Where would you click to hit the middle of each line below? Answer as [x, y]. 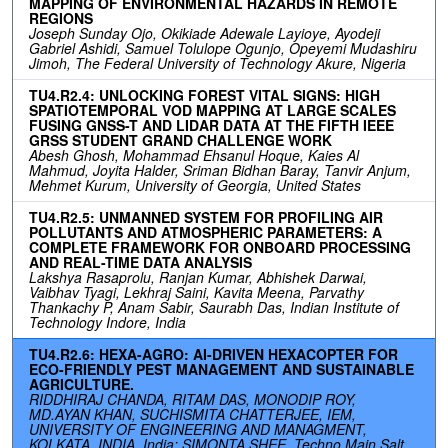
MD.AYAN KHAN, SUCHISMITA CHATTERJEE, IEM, [192, 414]
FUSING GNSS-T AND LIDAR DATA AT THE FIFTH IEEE [211, 125]
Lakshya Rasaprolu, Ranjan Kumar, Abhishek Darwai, [198, 277]
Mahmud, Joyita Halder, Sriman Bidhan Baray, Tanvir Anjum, [220, 170]
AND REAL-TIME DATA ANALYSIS [140, 262]
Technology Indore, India [107, 322]
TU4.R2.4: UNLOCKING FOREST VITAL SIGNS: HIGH [204, 95]
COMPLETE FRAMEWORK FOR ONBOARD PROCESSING [220, 247]
